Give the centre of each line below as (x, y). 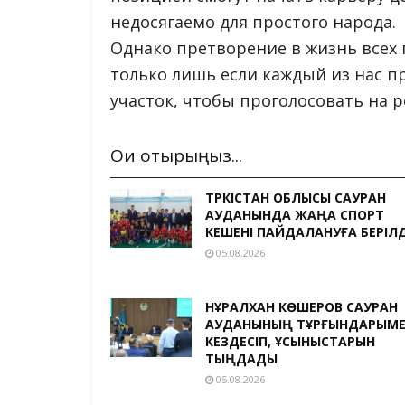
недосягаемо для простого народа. (253, 21)
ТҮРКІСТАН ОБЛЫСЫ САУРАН (296, 198)
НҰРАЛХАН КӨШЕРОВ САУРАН (301, 307)
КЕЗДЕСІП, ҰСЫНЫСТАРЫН (290, 342)
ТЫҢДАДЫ (241, 359)
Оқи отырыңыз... (176, 156)
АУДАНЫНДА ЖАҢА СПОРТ (295, 215)
